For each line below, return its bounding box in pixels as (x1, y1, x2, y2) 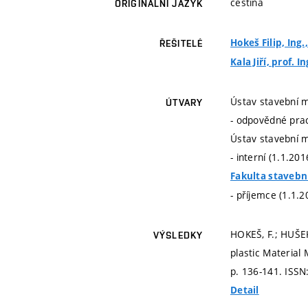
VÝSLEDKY (153, 229, 203, 241)
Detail (230, 283, 259, 296)
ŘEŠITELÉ (159, 37, 203, 49)
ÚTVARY (166, 96, 203, 108)
